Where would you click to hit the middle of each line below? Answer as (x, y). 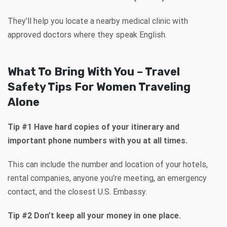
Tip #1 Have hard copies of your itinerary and (93, 127)
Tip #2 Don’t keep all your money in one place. (94, 215)
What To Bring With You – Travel (94, 71)
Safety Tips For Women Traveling (99, 87)
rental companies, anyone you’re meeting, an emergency (107, 178)
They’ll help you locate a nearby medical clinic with (98, 21)
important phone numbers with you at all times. (98, 140)
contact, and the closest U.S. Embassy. (77, 192)
